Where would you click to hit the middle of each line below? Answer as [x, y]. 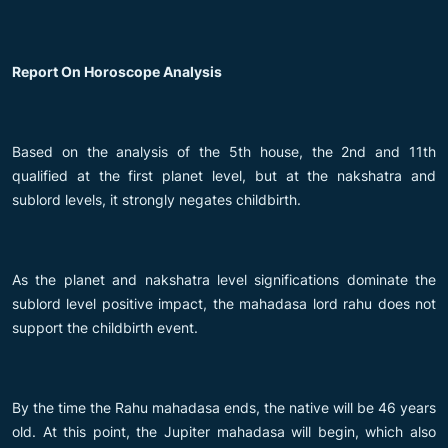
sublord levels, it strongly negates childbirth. [156, 199]
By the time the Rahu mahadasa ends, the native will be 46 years [224, 407]
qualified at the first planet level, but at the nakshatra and [224, 175]
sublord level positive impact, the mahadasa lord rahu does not [224, 303]
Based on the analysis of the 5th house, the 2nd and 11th [224, 151]
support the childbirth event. [105, 327]
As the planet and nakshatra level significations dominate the [224, 279]
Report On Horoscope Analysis [117, 71]
